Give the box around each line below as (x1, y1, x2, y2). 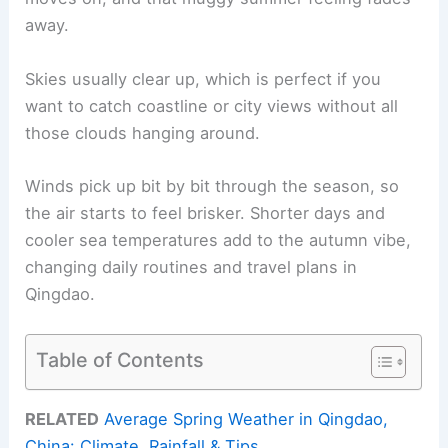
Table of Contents (36, 347, 205, 372)
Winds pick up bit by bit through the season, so (25, 175, 400, 196)
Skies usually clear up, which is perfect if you (25, 68, 382, 89)
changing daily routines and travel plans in (25, 256, 358, 277)
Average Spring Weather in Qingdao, (104, 409, 389, 430)
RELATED (25, 409, 100, 430)
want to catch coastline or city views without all (25, 95, 399, 116)
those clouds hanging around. (25, 122, 261, 143)
